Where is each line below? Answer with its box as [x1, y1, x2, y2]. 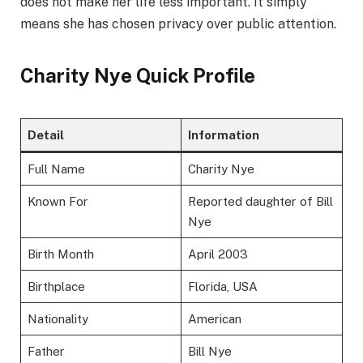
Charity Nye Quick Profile [20, 63, 255, 87]
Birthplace [27, 280, 85, 294]
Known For [27, 194, 88, 209]
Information [187, 128, 259, 143]
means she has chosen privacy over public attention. [20, 15, 336, 32]
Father [27, 344, 65, 359]
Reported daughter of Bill [187, 194, 333, 209]
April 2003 [187, 247, 248, 262]
